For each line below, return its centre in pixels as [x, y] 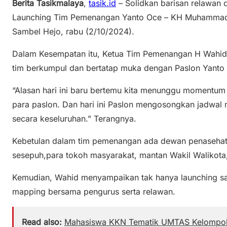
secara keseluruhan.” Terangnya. [74, 118]
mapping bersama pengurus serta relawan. [94, 191]
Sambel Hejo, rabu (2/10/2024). [73, 31]
